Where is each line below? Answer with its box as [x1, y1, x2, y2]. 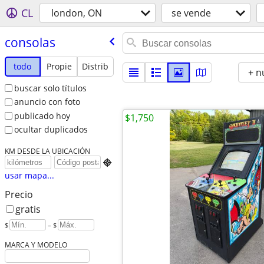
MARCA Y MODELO [4, 240, 67, 250]
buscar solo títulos [14, 82, 87, 94]
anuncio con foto [14, 96, 80, 108]
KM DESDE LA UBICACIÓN [4, 146, 90, 156]
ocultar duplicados [14, 124, 88, 136]
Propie [46, 60, 72, 72]
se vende [171, 6, 211, 19]
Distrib [82, 60, 109, 72]
